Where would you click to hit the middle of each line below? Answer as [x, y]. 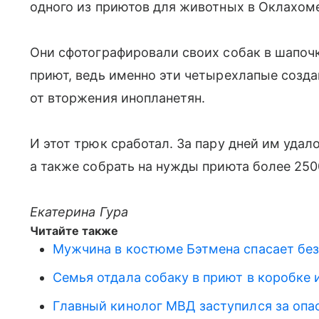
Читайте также [74, 231]
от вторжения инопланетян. [118, 98]
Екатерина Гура [79, 212]
